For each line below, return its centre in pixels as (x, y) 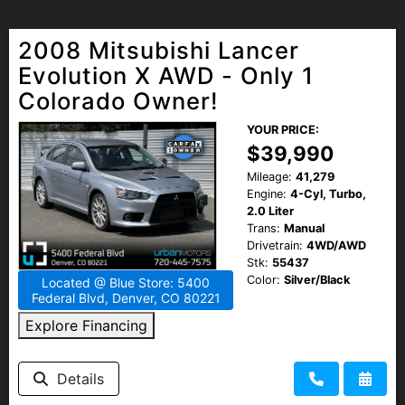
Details (76, 378)
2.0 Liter (270, 211)
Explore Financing (86, 325)
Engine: (267, 193)
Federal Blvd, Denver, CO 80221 (126, 297)
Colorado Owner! (118, 100)
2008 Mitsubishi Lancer (159, 50)
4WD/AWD (336, 245)
